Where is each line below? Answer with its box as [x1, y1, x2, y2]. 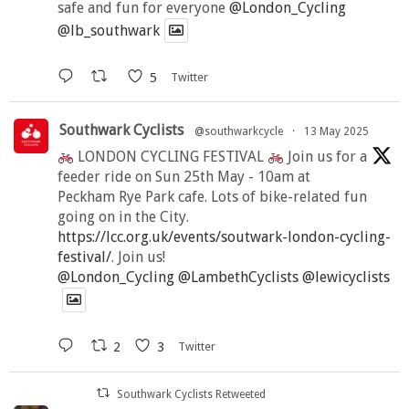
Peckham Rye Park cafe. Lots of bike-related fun [58, 188, 367, 206]
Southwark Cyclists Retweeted [117, 387, 267, 401]
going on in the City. [58, 208, 189, 226]
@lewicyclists [302, 268, 390, 287]
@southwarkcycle [194, 125, 283, 139]
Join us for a [284, 148, 368, 166]
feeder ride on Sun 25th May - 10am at [58, 168, 310, 186]
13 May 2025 [304, 125, 369, 139]
